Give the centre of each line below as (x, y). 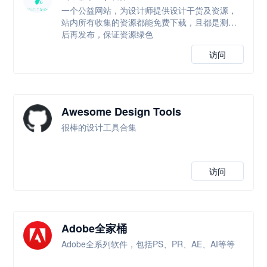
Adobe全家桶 (94, 228)
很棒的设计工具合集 (99, 127)
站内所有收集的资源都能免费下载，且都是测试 (149, 22)
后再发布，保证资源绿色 (108, 34)
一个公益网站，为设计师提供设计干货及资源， (149, 10)
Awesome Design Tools (122, 111)
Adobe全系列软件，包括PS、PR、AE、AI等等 (148, 244)
